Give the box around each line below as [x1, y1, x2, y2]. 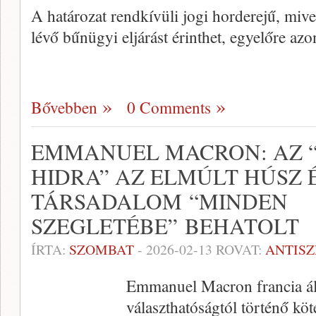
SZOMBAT [69, 240, 134, 259]
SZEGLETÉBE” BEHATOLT [31, 211, 299, 241]
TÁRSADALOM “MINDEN [31, 186, 288, 216]
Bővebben [31, 96, 97, 119]
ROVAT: [212, 240, 265, 259]
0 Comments [127, 96, 211, 119]
